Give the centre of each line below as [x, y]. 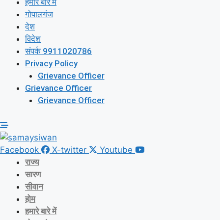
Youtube [116, 150]
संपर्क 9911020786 [58, 51]
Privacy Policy [51, 63]
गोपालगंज [39, 14]
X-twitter [69, 150]
